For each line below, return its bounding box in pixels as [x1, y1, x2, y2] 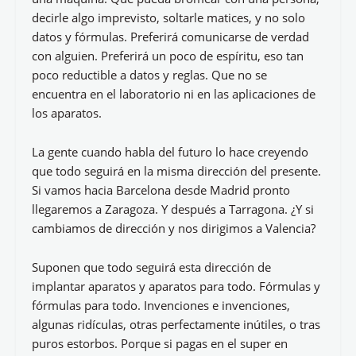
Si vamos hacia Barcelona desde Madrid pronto [32, 182, 290, 198]
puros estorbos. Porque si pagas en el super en [32, 335, 288, 351]
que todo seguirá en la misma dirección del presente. [32, 163, 321, 179]
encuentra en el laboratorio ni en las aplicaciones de [32, 86, 315, 102]
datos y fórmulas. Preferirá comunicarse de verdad [32, 29, 309, 44]
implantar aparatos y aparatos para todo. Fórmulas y [32, 278, 320, 294]
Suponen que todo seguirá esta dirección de [32, 259, 271, 275]
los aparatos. [32, 105, 102, 121]
